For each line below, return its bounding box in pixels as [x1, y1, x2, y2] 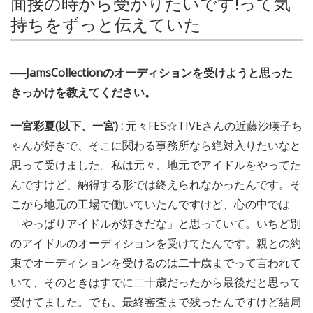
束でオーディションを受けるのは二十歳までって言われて [10, 254, 301, 270]
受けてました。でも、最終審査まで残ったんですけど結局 [10, 293, 301, 310]
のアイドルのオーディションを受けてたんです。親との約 [10, 235, 301, 251]
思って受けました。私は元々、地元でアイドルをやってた [10, 156, 301, 173]
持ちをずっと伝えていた [10, 15, 201, 35]
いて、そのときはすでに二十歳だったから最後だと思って [10, 274, 301, 290]
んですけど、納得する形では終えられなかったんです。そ [10, 176, 301, 192]
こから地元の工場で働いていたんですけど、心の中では [10, 196, 290, 212]
